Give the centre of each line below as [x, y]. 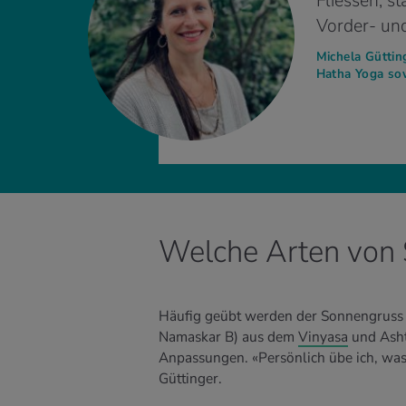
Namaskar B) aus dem [228, 337]
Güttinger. [190, 379]
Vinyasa [323, 337]
